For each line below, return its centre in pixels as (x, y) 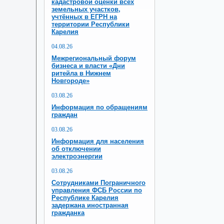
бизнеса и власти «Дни (88, 66)
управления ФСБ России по (97, 190)
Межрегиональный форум (94, 58)
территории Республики (90, 24)
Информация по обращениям (99, 107)
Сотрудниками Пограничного (98, 183)
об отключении (76, 149)
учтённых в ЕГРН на (84, 17)
